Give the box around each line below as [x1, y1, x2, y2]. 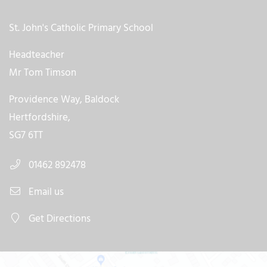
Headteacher [9, 46, 64, 63]
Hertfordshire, [9, 109, 70, 126]
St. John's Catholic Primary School [9, 20, 153, 36]
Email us [26, 184, 64, 200]
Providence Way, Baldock [9, 91, 119, 108]
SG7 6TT [9, 127, 43, 144]
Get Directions [26, 210, 91, 227]
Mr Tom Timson [9, 64, 76, 81]
